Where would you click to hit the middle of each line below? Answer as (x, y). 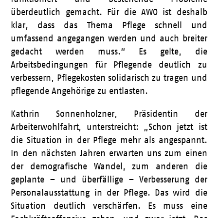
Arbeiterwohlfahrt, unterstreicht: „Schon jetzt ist (109, 127)
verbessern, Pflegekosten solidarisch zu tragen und (109, 78)
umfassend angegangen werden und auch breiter (109, 38)
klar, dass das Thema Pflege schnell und (109, 25)
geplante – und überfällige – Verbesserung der (109, 180)
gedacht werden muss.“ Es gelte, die (109, 52)
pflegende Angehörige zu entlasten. (80, 91)
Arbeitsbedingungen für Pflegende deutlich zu (109, 65)
